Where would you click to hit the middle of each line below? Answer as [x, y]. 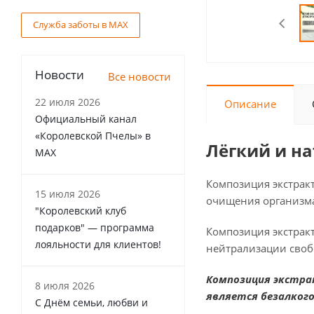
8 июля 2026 [65, 286]
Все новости [139, 76]
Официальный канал [86, 119]
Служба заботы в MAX [81, 25]
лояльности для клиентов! [98, 244]
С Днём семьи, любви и [91, 302]
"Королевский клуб [81, 211]
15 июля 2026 [68, 194]
